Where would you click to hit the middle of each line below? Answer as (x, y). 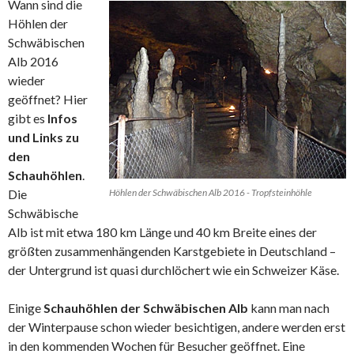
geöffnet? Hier (48, 99)
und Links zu (43, 137)
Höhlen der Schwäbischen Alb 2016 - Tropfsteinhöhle (211, 192)
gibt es (28, 118)
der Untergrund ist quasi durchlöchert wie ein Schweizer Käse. (173, 270)
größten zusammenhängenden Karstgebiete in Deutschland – (172, 251)
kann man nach (289, 308)
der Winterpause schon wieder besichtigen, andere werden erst (177, 327)
